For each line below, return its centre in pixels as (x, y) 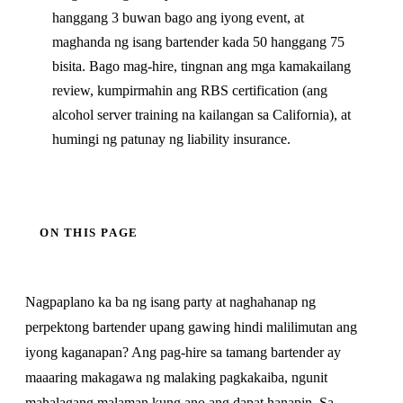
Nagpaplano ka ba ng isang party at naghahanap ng (170, 302)
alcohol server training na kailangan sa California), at (201, 115)
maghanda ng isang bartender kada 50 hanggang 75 (198, 42)
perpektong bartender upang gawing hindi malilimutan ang (191, 327)
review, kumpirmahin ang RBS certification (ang (190, 90)
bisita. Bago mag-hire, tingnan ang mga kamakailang (201, 66)
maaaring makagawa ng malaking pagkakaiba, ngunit (176, 377)
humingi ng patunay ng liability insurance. (171, 139)
